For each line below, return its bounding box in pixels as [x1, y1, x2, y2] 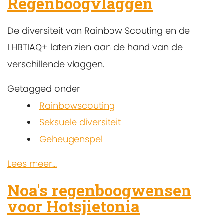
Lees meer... [7, 157, 57, 170]
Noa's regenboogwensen [7, 180, 191, 201]
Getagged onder [7, 82, 80, 95]
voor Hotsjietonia [7, 195, 140, 217]
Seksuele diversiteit [39, 115, 121, 128]
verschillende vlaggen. [7, 57, 104, 70]
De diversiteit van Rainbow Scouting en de [7, 24, 190, 37]
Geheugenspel [39, 132, 103, 145]
